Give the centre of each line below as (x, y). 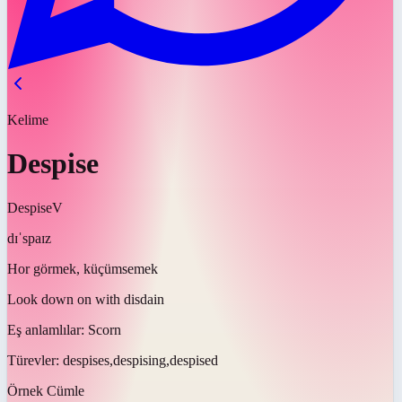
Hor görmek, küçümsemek (83, 268)
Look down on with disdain (86, 299)
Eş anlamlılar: (48, 329)
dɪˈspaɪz (29, 238)
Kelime (28, 120)
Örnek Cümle (46, 390)
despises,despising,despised (140, 360)
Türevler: (35, 360)
